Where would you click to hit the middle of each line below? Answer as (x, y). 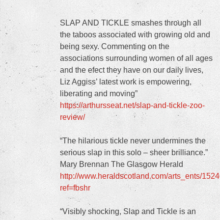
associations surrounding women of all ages (136, 58)
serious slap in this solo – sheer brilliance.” (134, 152)
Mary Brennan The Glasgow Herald (122, 164)
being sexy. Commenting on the (115, 46)
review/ (72, 117)
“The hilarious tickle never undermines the (133, 141)
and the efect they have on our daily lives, (132, 70)
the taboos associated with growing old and (135, 35)
